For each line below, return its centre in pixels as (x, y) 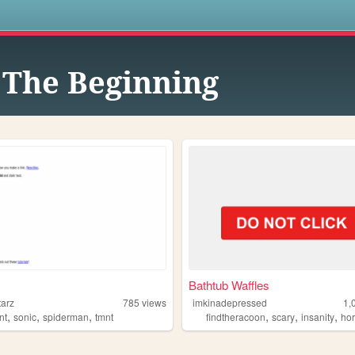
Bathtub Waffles (229, 285)
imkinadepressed (230, 303)
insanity (318, 317)
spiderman (66, 317)
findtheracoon (236, 317)
